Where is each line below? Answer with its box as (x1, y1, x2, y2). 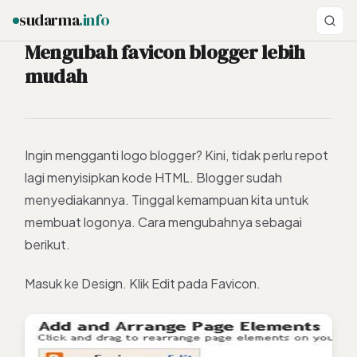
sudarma (19, 9, 80, 31)
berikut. (25, 236, 70, 253)
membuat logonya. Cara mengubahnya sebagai (25, 214, 302, 230)
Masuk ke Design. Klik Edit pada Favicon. (25, 274, 261, 292)
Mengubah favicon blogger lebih (25, 38, 305, 65)
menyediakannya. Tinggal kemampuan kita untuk (25, 191, 308, 208)
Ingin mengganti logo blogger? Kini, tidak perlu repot (25, 147, 328, 163)
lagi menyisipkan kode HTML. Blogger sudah (25, 169, 282, 186)
